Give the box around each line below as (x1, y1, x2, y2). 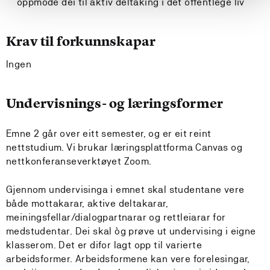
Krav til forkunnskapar (6, 33, 156, 50)
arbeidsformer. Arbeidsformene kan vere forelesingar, (6, 253, 250, 265)
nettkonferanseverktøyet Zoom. (6, 155, 152, 167)
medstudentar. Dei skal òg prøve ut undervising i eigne (6, 225, 256, 237)
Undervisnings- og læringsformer (6, 95, 224, 112)
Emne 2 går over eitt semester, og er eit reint (6, 128, 212, 139)
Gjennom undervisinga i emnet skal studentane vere (6, 184, 245, 195)
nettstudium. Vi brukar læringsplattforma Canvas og (6, 142, 242, 153)
